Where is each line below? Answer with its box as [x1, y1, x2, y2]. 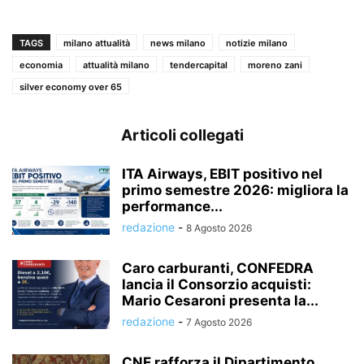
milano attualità [63, 37, 130, 49]
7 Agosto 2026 [186, 315, 252, 328]
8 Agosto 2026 [186, 221, 252, 234]
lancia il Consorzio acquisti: [122, 275, 311, 292]
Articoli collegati [120, 125, 244, 145]
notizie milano [226, 37, 288, 49]
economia [19, 58, 63, 71]
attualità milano [83, 58, 149, 71]
